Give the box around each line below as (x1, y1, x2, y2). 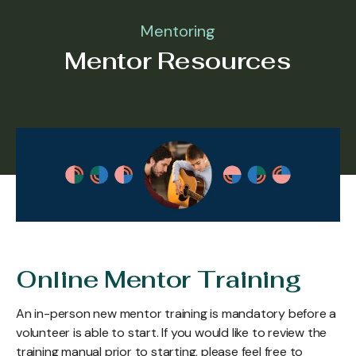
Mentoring (141, 21, 215, 41)
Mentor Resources (64, 45, 292, 76)
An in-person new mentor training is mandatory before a (16, 305, 337, 322)
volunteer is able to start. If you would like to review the (16, 324, 327, 341)
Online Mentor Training (16, 264, 301, 295)
